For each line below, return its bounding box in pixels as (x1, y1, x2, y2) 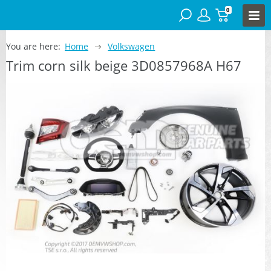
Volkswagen (108, 40, 155, 52)
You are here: (6, 40, 60, 52)
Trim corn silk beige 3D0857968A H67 (6, 56, 241, 74)
